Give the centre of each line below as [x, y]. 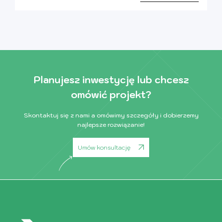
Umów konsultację [104, 147]
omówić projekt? [111, 94]
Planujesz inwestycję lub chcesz [111, 80]
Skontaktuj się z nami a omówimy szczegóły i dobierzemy [111, 115]
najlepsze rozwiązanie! [111, 124]
